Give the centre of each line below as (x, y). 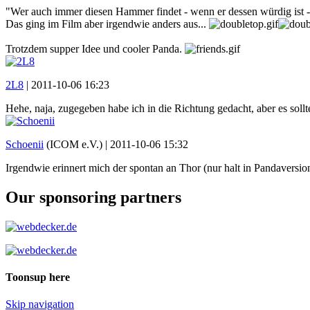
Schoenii (25, 144)
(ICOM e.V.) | (77, 144)
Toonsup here (38, 277)
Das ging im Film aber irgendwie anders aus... (107, 24)
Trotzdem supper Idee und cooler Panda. (95, 48)
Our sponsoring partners (93, 197)
